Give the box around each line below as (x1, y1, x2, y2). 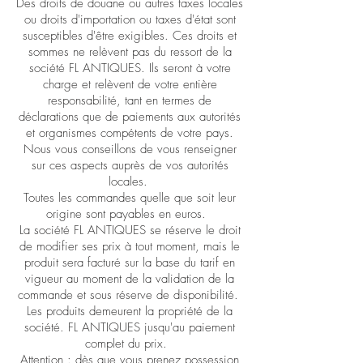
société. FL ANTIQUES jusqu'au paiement (24, 319, 235, 335)
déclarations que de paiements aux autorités (19, 109, 241, 125)
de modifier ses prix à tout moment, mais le (19, 238, 240, 254)
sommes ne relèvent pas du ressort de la (28, 44, 232, 60)
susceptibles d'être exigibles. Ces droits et (23, 28, 237, 44)
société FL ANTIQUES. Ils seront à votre (28, 60, 231, 76)
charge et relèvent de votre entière (42, 76, 217, 92)
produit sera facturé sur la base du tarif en (24, 254, 235, 271)
